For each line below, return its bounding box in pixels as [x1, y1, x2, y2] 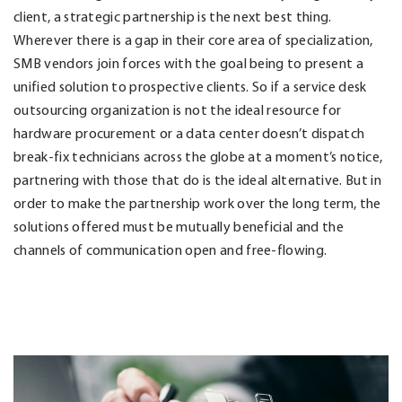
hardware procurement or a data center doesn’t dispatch [13, 125, 365, 142]
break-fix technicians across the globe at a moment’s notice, [13, 148, 383, 165]
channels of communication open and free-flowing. [13, 241, 328, 258]
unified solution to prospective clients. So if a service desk [13, 78, 367, 95]
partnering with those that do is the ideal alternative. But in [13, 171, 381, 188]
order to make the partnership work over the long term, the [13, 195, 381, 212]
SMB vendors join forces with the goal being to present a [13, 55, 363, 72]
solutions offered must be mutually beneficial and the [13, 218, 344, 235]
